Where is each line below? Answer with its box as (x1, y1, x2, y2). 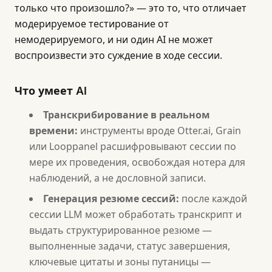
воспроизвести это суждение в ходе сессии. (15, 49, 222, 62)
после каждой (179, 192, 247, 205)
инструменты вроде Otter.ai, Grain (78, 124, 241, 137)
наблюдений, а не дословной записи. (29, 171, 206, 185)
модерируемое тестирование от (15, 17, 169, 30)
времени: (29, 124, 78, 137)
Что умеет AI (15, 84, 87, 97)
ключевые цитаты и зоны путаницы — (29, 255, 211, 268)
